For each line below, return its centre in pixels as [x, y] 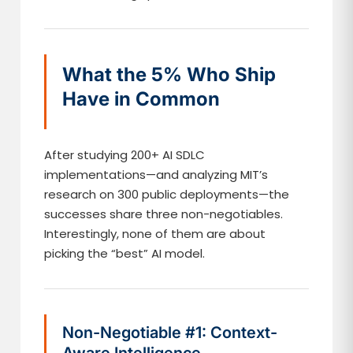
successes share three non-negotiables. [164, 214]
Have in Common [141, 99]
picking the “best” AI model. [125, 253]
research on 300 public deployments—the [167, 194]
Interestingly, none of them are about [155, 234]
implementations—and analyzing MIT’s [156, 175]
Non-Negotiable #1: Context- [170, 333]
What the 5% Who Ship [169, 74]
